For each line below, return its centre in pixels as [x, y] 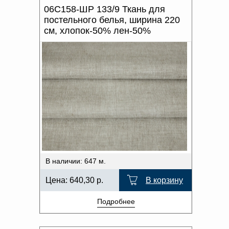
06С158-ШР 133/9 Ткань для [105, 9]
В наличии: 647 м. [76, 161]
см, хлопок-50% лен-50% [97, 30]
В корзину [164, 180]
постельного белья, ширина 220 [112, 20]
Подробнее [116, 201]
